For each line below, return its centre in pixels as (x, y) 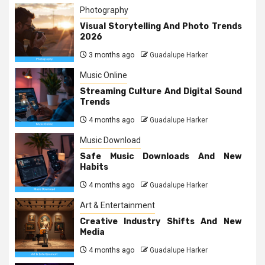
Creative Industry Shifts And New (161, 221)
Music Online (104, 75)
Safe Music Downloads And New (161, 156)
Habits (94, 167)
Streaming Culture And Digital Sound (161, 91)
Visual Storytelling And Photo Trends (161, 26)
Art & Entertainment (117, 205)
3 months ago (111, 55)
